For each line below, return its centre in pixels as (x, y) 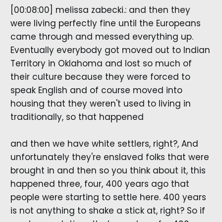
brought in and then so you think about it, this (108, 171)
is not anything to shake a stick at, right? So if (108, 211)
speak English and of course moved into (96, 90)
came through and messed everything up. (102, 37)
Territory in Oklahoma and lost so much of (101, 64)
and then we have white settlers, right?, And (104, 144)
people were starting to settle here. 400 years (108, 197)
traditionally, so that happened (77, 117)
